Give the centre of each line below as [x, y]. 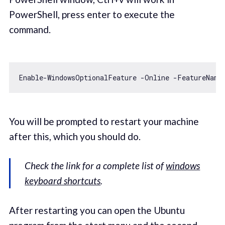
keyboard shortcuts [63, 181]
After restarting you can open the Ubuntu [97, 210]
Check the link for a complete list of [95, 166]
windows [183, 166]
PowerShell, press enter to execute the [92, 15]
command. [30, 30]
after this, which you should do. [75, 136]
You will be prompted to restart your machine [104, 121]
